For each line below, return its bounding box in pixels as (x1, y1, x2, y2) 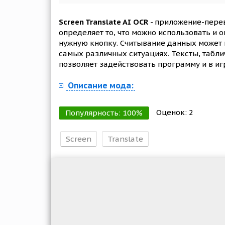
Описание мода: (68, 80, 134, 90)
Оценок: (156, 107, 189, 117)
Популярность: (65, 108, 123, 118)
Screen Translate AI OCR (59, 17, 148, 27)
